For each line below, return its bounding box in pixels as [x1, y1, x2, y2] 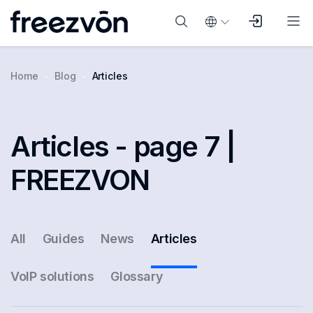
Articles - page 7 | [10, 129, 235, 163]
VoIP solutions [10, 269, 94, 284]
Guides [42, 231, 85, 246]
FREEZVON [10, 163, 150, 197]
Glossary [110, 269, 163, 284]
